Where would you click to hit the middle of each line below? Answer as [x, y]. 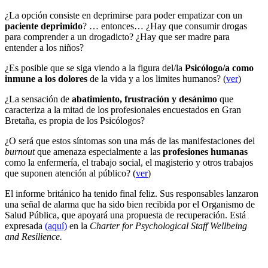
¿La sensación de [38, 99]
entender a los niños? [44, 47]
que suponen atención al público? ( [70, 173]
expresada [25, 226]
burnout [20, 151]
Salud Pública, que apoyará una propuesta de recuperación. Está [125, 215]
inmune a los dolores [46, 78]
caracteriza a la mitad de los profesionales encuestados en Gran [123, 109]
